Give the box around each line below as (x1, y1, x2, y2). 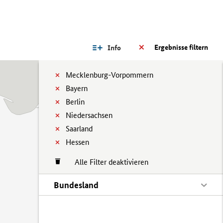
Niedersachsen (66, 111, 112, 120)
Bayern (66, 84, 88, 93)
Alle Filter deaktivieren (65, 157, 148, 167)
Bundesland (54, 180, 99, 190)
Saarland (66, 124, 93, 133)
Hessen (66, 137, 89, 147)
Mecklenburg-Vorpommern (66, 70, 153, 80)
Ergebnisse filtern (154, 43, 208, 52)
